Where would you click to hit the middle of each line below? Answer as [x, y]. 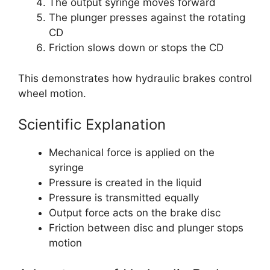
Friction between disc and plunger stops [146, 228]
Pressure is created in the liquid [125, 183]
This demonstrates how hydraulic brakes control [135, 78]
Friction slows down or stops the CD [136, 48]
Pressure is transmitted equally [124, 198]
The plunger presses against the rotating [147, 18]
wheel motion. [52, 93]
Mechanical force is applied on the [132, 153]
